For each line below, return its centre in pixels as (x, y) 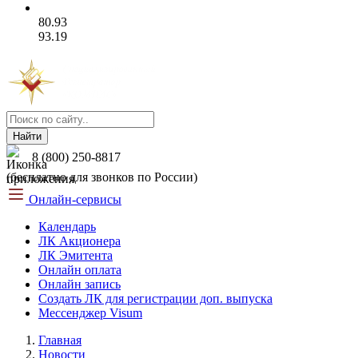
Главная (60, 340)
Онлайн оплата (80, 270)
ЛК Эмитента (76, 256)
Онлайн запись (80, 284)
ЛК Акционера (80, 241)
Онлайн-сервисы (75, 200)
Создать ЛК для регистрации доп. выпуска (155, 299)
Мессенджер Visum (90, 313)
